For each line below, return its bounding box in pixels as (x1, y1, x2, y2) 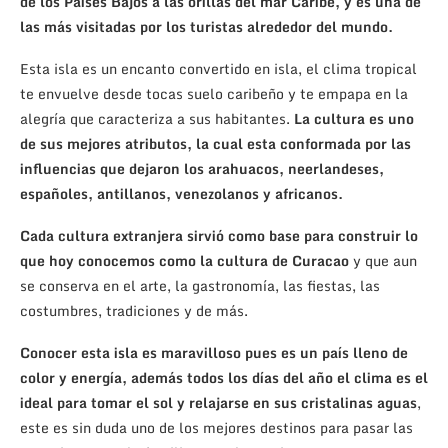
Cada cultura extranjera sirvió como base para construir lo (20, 223, 418, 247)
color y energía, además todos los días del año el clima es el (20, 365, 428, 389)
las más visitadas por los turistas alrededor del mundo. (20, 14, 393, 38)
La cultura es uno (294, 106, 414, 130)
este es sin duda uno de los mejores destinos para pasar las (20, 415, 413, 439)
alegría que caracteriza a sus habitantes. (20, 106, 294, 130)
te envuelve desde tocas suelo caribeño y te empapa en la (20, 81, 408, 105)
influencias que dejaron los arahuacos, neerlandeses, (20, 156, 384, 180)
